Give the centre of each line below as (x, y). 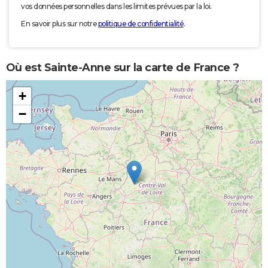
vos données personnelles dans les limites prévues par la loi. (116, 7)
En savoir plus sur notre (60, 24)
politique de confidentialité (141, 24)
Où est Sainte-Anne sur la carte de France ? (123, 67)
